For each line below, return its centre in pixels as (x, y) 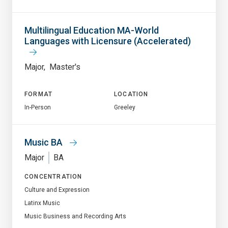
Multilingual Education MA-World (92, 30)
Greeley (125, 107)
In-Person (38, 107)
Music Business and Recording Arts (75, 216)
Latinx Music (42, 203)
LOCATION (131, 94)
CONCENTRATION (53, 176)
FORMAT (39, 94)
